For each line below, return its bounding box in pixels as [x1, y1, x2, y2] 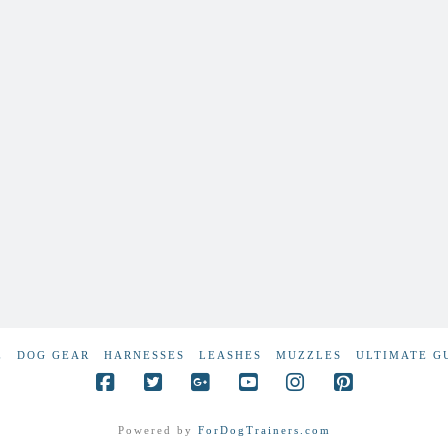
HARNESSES [104, 348, 185, 361]
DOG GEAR [17, 348, 90, 361]
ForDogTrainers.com [197, 423, 331, 436]
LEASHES [199, 348, 262, 361]
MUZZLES [276, 348, 342, 361]
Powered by [117, 423, 198, 436]
